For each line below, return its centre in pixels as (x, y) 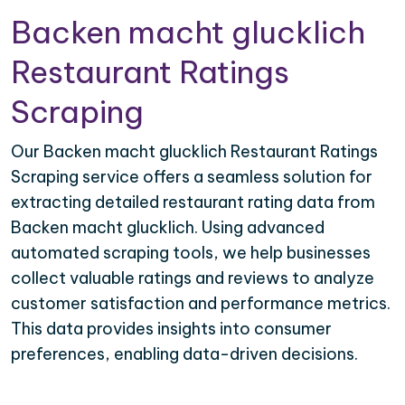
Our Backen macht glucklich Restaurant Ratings (194, 151)
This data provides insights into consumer (171, 328)
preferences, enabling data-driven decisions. (184, 353)
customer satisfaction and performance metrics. (201, 303)
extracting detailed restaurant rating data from (193, 202)
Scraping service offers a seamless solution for (192, 176)
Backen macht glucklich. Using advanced (168, 227)
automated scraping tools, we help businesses (191, 252)
